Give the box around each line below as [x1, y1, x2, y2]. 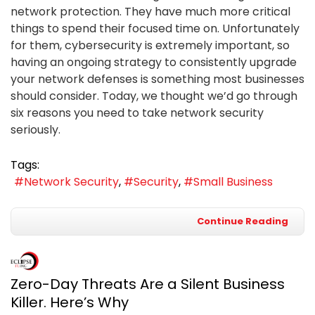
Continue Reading [197, 214, 288, 229]
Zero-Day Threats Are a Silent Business [11, 274, 285, 295]
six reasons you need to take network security [11, 104, 264, 121]
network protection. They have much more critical [11, 3, 290, 20]
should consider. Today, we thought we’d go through [11, 87, 297, 104]
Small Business [193, 174, 273, 191]
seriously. [11, 121, 60, 138]
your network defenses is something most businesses [11, 70, 304, 87]
